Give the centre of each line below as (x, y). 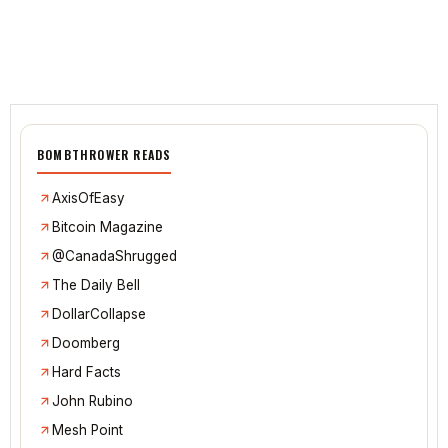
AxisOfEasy (88, 198)
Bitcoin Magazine (107, 227)
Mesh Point (87, 430)
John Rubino (92, 401)
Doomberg (86, 343)
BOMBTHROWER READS (104, 155)
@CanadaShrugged (114, 256)
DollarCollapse (99, 314)
